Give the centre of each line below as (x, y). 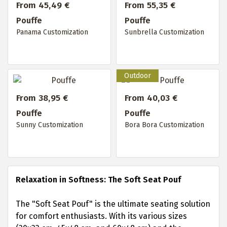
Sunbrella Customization (164, 32)
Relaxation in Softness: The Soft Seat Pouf (98, 180)
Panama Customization (52, 32)
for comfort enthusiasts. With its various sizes (101, 216)
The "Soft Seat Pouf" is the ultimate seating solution (113, 204)
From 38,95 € (42, 98)
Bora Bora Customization (164, 125)
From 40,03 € (151, 98)
